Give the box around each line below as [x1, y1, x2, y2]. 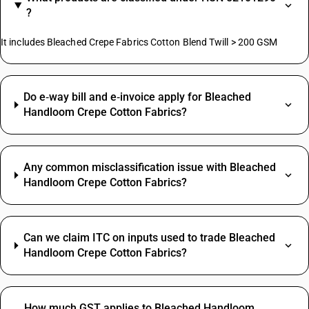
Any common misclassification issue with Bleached [23, 161, 276, 174]
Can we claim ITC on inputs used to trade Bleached [23, 231, 275, 244]
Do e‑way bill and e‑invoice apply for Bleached [23, 90, 252, 103]
